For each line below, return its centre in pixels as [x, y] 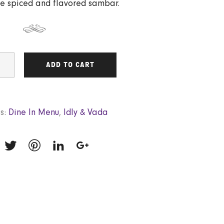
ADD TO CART [70, 64]
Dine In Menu [34, 112]
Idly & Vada [86, 112]
